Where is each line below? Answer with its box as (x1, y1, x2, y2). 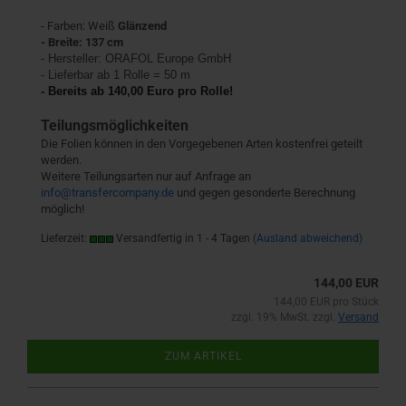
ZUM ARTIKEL (164, 350, 242, 362)
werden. (41, 153, 82, 167)
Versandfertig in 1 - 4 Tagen (113, 232, 250, 245)
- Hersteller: (41, 52, 105, 65)
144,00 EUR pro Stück (274, 295, 379, 308)
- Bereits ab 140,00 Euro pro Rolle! (41, 84, 233, 98)
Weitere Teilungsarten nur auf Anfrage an (41, 169, 251, 183)
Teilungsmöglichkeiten (41, 117, 188, 134)
